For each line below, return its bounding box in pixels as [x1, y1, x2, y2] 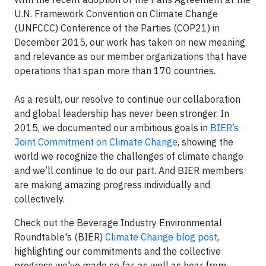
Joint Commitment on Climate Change [14, 135, 178, 148]
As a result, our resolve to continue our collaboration [14, 93, 240, 105]
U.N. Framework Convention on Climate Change [14, 7, 218, 20]
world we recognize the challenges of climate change [14, 150, 243, 162]
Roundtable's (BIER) [14, 230, 105, 243]
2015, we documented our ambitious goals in [14, 121, 210, 134]
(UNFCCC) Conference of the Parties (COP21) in [14, 21, 220, 34]
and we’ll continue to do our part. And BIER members [14, 164, 243, 176]
